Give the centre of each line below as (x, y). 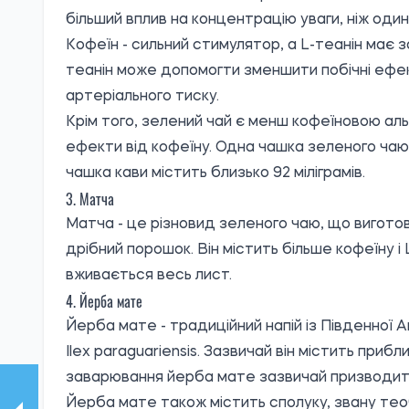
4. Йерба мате (104, 302)
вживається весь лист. (149, 276)
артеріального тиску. (142, 97)
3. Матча (90, 199)
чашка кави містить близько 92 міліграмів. (215, 174)
